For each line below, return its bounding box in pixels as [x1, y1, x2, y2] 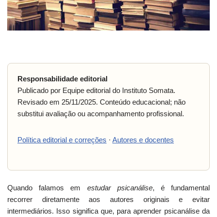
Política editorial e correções [17, 136, 107, 144]
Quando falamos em [7, 184, 87, 192]
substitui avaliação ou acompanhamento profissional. [17, 109, 184, 118]
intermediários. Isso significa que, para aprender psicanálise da [7, 207, 210, 216]
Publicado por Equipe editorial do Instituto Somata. [17, 86, 175, 95]
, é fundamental [152, 184, 210, 192]
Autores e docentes [112, 136, 174, 144]
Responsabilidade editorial [17, 75, 108, 83]
